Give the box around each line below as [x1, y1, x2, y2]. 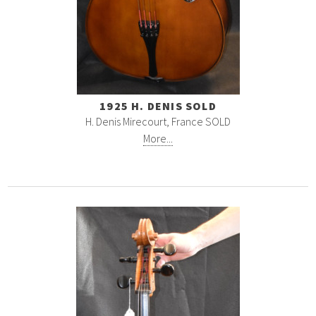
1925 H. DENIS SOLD [99, 99, 217, 113]
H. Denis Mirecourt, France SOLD [85, 114, 231, 128]
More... [143, 131, 173, 145]
